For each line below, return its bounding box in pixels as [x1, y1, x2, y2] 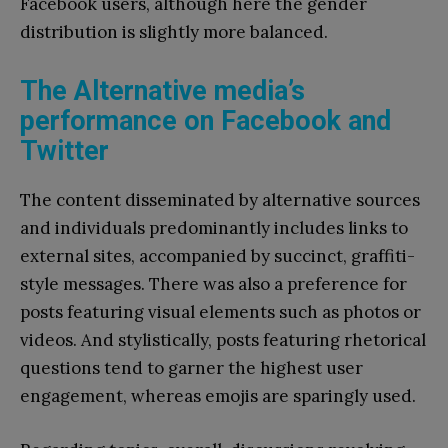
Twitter [20, 134, 109, 167]
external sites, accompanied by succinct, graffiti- [20, 244, 415, 267]
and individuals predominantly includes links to [20, 216, 408, 239]
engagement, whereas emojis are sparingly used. [20, 384, 416, 407]
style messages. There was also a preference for [20, 272, 407, 295]
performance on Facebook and [20, 104, 391, 137]
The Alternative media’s [20, 74, 305, 107]
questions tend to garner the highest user [20, 356, 363, 379]
